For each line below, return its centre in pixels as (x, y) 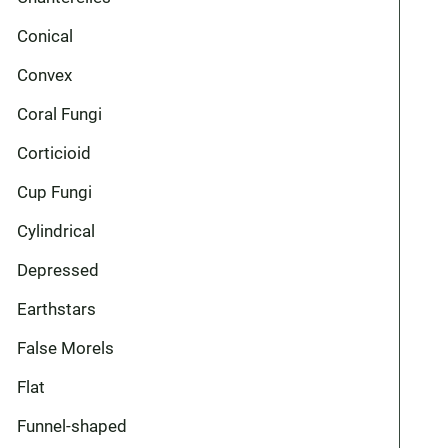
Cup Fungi (55, 192)
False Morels (66, 348)
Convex (45, 75)
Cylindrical (56, 231)
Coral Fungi (60, 114)
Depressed (58, 270)
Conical (45, 36)
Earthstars (57, 309)
